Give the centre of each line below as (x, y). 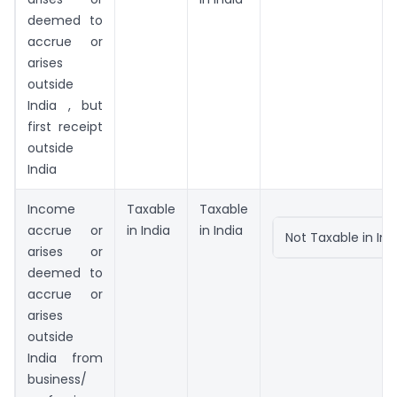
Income (51, 210)
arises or (65, 252)
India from (65, 358)
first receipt (65, 127)
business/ (57, 380)
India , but (65, 106)
